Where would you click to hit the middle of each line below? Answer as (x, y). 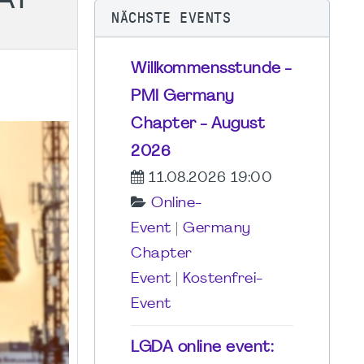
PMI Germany (182, 96)
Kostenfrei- (223, 279)
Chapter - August (198, 124)
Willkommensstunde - (211, 69)
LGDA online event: (202, 347)
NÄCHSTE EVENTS (171, 17)
